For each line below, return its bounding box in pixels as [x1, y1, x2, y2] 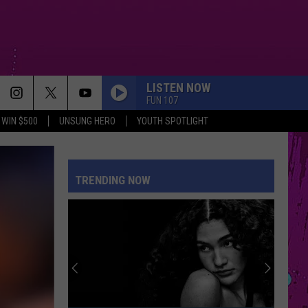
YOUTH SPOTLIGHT [137, 115, 208, 126]
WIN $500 [1, 115, 38, 126]
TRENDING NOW [75, 173, 151, 187]
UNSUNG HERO [59, 115, 115, 126]
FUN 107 [146, 94, 178, 106]
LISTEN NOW [146, 80, 210, 95]
